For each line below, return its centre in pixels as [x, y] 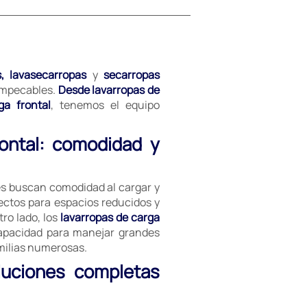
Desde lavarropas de [109, 90]
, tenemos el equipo [105, 105]
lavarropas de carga [110, 217]
